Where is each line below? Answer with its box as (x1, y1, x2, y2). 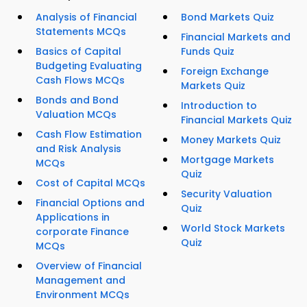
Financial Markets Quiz (181, 113, 292, 127)
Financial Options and (36, 196, 145, 210)
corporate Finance (36, 225, 129, 239)
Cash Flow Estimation (36, 127, 142, 142)
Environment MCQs (36, 288, 130, 302)
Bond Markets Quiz (181, 10, 274, 25)
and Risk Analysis (36, 142, 121, 156)
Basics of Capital (36, 45, 121, 59)
